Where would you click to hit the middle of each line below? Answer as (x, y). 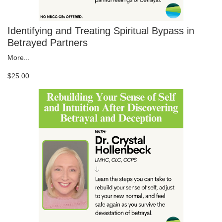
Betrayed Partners (48, 43)
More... (19, 58)
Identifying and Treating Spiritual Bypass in (101, 31)
